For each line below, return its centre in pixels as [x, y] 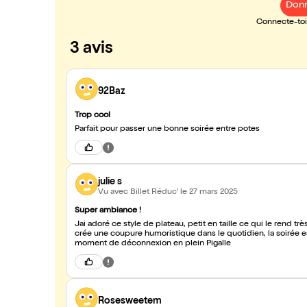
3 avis [91, 49]
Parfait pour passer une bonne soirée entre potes [167, 130]
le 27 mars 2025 [209, 192]
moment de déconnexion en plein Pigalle [153, 244]
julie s [110, 182]
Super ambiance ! [108, 211]
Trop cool [93, 116]
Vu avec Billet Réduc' [139, 192]
